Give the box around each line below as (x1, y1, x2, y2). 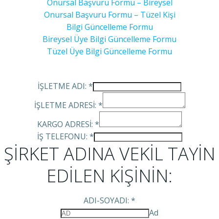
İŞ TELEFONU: (37, 131, 89, 142)
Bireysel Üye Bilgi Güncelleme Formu (43, 34, 176, 44)
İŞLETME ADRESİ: (34, 100, 98, 110)
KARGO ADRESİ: (37, 119, 95, 130)
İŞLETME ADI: (38, 81, 88, 91)
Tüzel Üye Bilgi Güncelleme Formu (47, 46, 172, 57)
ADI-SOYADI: (84, 195, 131, 206)
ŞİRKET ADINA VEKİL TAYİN (4, 142, 215, 166)
